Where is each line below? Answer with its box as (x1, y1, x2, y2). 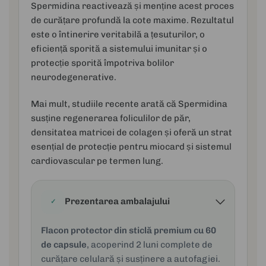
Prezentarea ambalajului (65, 196, 170, 207)
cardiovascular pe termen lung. (31, 155, 164, 166)
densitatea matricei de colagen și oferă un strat (31, 126, 233, 138)
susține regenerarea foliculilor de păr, (31, 112, 191, 123)
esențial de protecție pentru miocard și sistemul (31, 141, 232, 152)
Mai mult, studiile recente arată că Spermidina (31, 98, 228, 109)
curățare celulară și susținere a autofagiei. (41, 253, 221, 264)
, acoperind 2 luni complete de (87, 239, 213, 250)
